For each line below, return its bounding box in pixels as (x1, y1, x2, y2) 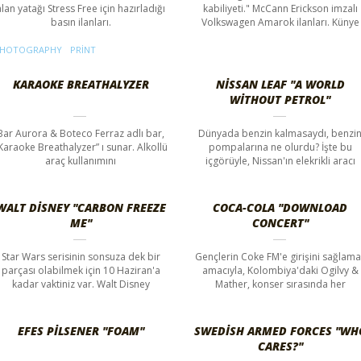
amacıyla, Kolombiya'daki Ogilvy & (201, 263, 359, 277)
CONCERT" (251, 214, 309, 230)
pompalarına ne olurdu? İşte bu (208, 139, 352, 154)
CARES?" (257, 338, 303, 354)
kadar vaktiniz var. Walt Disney (11, 276, 150, 291)
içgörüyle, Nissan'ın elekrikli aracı (205, 153, 355, 168)
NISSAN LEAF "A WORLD (215, 76, 345, 92)
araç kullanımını (45, 153, 117, 168)
